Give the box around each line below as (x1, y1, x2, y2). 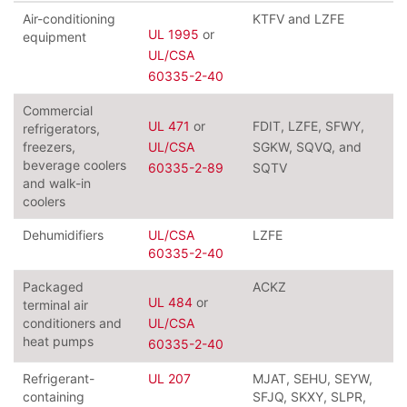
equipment (23, 29, 86, 45)
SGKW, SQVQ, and (253, 139, 362, 155)
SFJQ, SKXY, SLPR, (253, 389, 366, 405)
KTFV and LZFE (253, 11, 344, 27)
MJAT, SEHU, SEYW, (253, 371, 372, 387)
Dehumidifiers (23, 227, 104, 243)
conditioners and (23, 315, 122, 332)
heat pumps (23, 333, 94, 350)
